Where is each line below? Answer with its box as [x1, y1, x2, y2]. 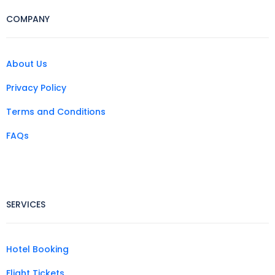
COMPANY [6, 12, 50, 25]
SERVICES [6, 198, 45, 211]
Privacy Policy [6, 81, 66, 94]
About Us [6, 57, 47, 70]
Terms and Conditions [6, 105, 106, 118]
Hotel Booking [6, 242, 69, 255]
